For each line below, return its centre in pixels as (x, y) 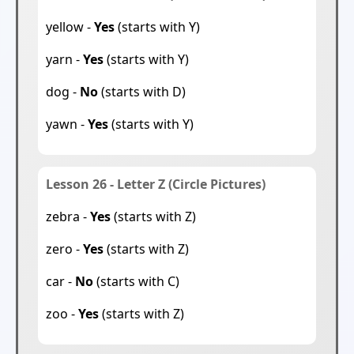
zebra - (68, 217)
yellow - (70, 27)
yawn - (67, 124)
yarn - (64, 60)
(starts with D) (142, 92)
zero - (64, 249)
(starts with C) (136, 282)
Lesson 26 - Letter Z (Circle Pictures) (156, 185)
